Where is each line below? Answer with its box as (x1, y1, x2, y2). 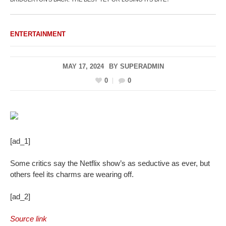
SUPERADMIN (120, 62, 164, 70)
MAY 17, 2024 (62, 62, 104, 70)
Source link (10, 214, 47, 223)
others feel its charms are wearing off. (10, 170, 134, 179)
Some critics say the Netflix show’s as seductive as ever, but (10, 159, 210, 168)
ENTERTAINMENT (10, 30, 66, 38)
